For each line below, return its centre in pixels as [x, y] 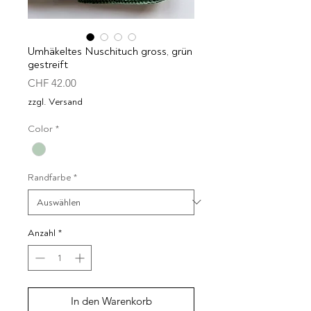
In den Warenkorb [111, 301]
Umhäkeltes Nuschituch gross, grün [110, 51]
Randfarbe [49, 177]
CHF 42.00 [52, 83]
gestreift [48, 64]
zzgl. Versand [55, 101]
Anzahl [42, 233]
